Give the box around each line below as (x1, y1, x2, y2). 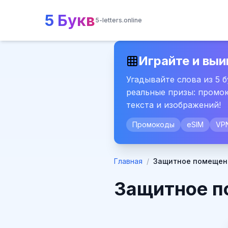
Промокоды (132, 120, 175, 129)
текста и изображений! (126, 100, 221, 110)
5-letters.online (95, 16, 142, 24)
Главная (114, 157, 142, 165)
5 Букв (45, 11, 95, 30)
